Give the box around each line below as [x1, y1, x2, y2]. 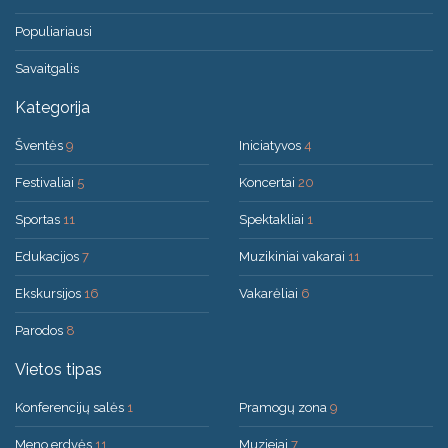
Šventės [15, 138, 66, 154]
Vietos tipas [15, 360, 102, 380]
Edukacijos [15, 249, 82, 265]
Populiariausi [15, 24, 92, 40]
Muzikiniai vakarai [239, 249, 348, 265]
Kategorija [15, 98, 90, 118]
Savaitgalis [15, 61, 79, 77]
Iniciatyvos [239, 138, 304, 154]
